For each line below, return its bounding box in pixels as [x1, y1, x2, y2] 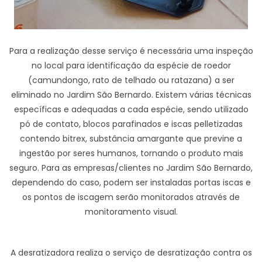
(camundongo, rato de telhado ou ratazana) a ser [27, 74, 235, 86]
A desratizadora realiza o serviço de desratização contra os [10, 247, 252, 258]
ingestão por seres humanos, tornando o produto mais [19, 147, 243, 159]
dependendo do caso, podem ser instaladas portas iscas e [11, 177, 251, 188]
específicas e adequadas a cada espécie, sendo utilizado [13, 104, 249, 115]
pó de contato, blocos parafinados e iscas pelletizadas [19, 118, 243, 130]
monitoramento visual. [84, 206, 178, 218]
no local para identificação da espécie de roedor [31, 60, 231, 71]
